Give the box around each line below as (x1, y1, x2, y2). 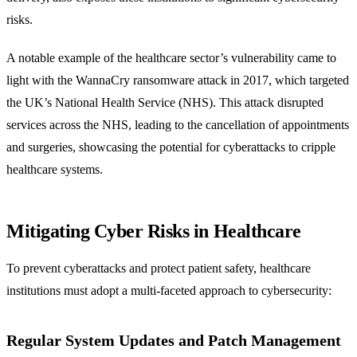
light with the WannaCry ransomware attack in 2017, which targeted (6, 73, 349, 88)
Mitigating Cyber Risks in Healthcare (6, 221, 301, 242)
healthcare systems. (6, 163, 103, 177)
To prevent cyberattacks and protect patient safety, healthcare (6, 261, 311, 276)
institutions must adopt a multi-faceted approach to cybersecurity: (6, 284, 331, 298)
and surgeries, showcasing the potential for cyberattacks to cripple (6, 140, 335, 155)
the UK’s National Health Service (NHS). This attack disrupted (6, 96, 324, 110)
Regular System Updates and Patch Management (6, 331, 341, 350)
